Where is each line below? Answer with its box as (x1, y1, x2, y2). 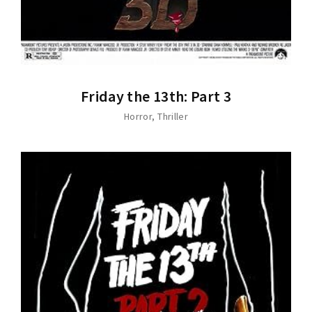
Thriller (157, 109, 189, 123)
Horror (123, 109, 152, 123)
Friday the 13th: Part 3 (80, 86, 232, 107)
